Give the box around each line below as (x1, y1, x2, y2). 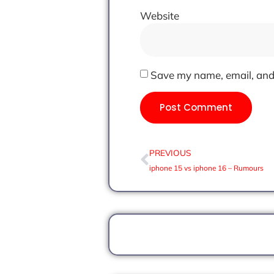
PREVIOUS (149, 147, 191, 158)
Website (140, 9, 179, 23)
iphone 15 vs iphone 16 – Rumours (149, 163, 264, 173)
